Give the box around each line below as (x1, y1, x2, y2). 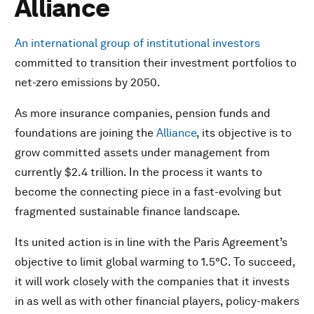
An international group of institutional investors (15, 36, 260, 50)
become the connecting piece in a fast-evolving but (15, 185, 282, 199)
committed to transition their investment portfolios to (15, 56, 296, 70)
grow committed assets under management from (15, 146, 270, 160)
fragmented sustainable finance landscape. (15, 205, 240, 219)
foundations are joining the (15, 126, 156, 140)
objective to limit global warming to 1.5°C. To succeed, (15, 255, 295, 269)
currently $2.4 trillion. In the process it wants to (15, 165, 262, 179)
